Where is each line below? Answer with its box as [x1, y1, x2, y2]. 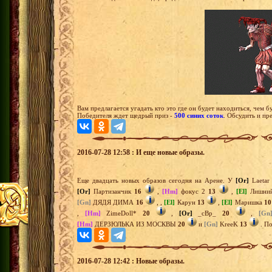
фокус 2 [177, 188, 208, 195]
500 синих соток [174, 112, 223, 120]
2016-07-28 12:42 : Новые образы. [77, 257, 185, 266]
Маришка [233, 199, 264, 206]
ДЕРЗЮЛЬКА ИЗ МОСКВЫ [93, 220, 178, 228]
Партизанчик [90, 188, 134, 195]
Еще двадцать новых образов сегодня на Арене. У [77, 177, 236, 185]
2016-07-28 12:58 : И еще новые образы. [77, 148, 205, 157]
